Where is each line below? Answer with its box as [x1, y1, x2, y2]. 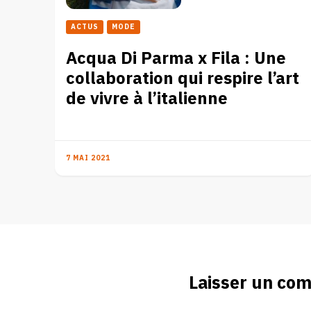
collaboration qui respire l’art [66, 65, 299, 92]
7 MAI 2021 [66, 152, 110, 164]
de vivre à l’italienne [66, 85, 228, 112]
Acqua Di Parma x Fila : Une [66, 45, 286, 72]
